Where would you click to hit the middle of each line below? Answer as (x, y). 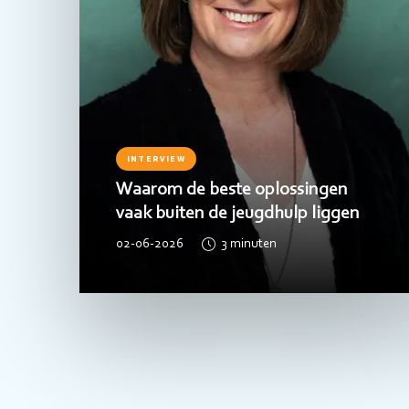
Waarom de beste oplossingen (232, 189)
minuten (253, 244)
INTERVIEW (156, 158)
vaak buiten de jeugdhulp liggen (238, 213)
